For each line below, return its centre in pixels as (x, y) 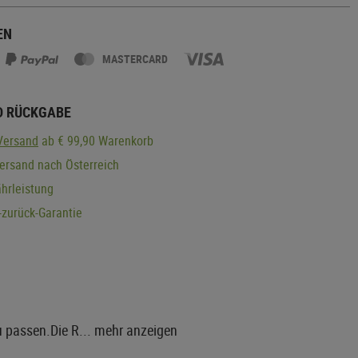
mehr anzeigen (136, 330)
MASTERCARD (135, 58)
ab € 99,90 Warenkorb (96, 140)
